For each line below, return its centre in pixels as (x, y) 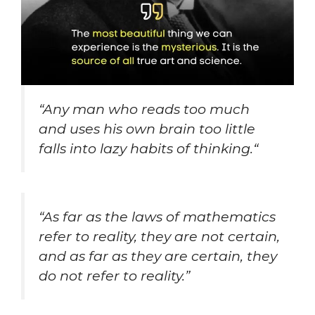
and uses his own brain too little (147, 129)
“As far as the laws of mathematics (157, 216)
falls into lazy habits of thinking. (146, 149)
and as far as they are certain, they (158, 256)
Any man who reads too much (146, 109)
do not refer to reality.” (114, 275)
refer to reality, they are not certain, (159, 236)
